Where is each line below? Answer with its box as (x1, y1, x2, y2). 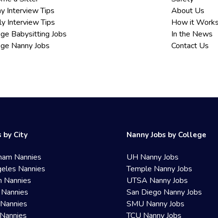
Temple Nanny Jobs (127, 163, 193, 174)
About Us (171, 5, 205, 16)
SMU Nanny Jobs (127, 199, 185, 209)
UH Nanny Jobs (127, 152, 179, 163)
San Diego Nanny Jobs (127, 187, 202, 198)
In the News (171, 29, 213, 39)
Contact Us (171, 40, 209, 51)
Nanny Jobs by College (127, 130, 207, 140)
